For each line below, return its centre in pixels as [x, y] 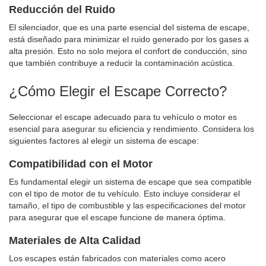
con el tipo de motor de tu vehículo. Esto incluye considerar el [124, 193]
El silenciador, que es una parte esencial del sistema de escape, [129, 27]
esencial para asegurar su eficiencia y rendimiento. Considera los [132, 129]
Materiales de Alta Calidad [75, 240]
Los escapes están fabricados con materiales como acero [117, 258]
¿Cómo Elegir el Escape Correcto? [118, 91]
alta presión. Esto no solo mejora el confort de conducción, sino [128, 51]
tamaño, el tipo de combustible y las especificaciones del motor [127, 205]
